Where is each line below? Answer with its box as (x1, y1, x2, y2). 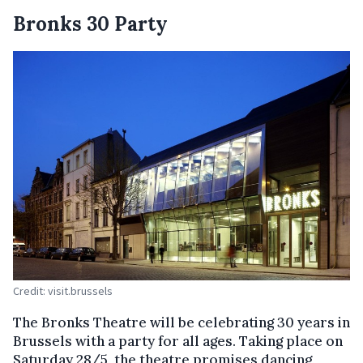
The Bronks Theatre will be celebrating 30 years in (13, 313, 350, 331)
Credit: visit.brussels (13, 283, 113, 298)
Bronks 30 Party (13, 11, 168, 37)
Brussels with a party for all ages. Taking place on (13, 331, 343, 350)
